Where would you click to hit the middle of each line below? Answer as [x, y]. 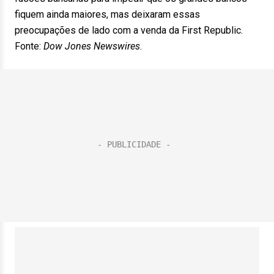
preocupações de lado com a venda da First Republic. [129, 30]
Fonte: [29, 46]
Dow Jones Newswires [92, 46]
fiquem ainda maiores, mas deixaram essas [107, 14]
